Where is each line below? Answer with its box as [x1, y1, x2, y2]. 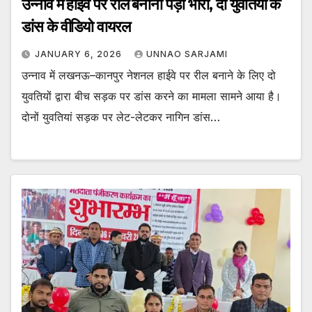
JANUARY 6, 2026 [35, 49, 125, 60]
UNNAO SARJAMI [146, 49, 228, 60]
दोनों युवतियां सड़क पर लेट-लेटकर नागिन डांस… [22, 110, 220, 125]
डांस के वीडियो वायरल [22, 17, 130, 37]
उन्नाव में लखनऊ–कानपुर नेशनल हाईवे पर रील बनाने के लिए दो [22, 68, 276, 83]
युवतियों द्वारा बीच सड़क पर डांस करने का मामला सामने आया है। [22, 89, 281, 104]
